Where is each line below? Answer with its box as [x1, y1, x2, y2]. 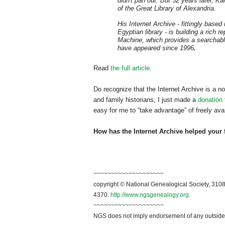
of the [118, 5, 134, 13]
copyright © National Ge [93, 181, 159, 188]
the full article [110, 64, 150, 72]
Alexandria [183, 5, 214, 13]
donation [198, 96, 222, 104]
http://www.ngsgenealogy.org [110, 191, 189, 199]
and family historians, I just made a [93, 96, 198, 104]
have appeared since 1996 [118, 44, 194, 52]
